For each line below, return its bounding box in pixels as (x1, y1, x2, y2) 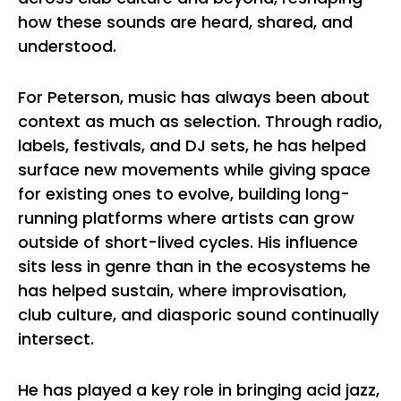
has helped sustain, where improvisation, (18, 279, 346, 302)
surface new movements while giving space (18, 158, 371, 181)
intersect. (18, 328, 94, 350)
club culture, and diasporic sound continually (18, 303, 379, 326)
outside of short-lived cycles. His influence (18, 231, 358, 253)
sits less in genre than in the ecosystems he (18, 255, 371, 277)
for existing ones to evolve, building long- (18, 183, 350, 205)
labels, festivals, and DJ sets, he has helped (18, 134, 366, 157)
